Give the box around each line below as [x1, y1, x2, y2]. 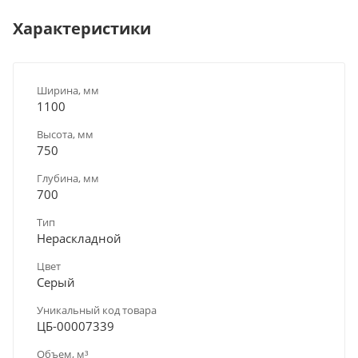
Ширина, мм [37, 82, 99, 97]
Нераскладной [37, 229, 121, 246]
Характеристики [13, 17, 151, 39]
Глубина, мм [37, 170, 99, 185]
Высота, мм [37, 126, 93, 141]
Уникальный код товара [37, 302, 157, 317]
